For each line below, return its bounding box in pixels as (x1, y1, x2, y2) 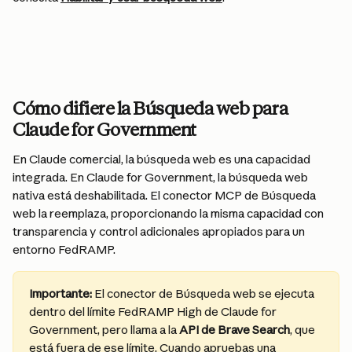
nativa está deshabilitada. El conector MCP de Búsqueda (13, 188, 318, 203)
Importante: (29, 286, 92, 301)
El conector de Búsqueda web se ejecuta (92, 286, 317, 301)
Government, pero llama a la (29, 322, 179, 337)
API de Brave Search (179, 322, 290, 337)
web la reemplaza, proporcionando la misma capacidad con (13, 206, 326, 221)
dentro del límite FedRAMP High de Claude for (29, 304, 279, 319)
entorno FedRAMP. (13, 242, 115, 257)
